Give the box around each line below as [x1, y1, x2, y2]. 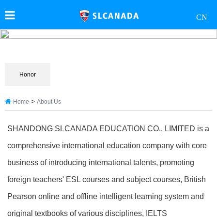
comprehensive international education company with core [7, 141, 207, 150]
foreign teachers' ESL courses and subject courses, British [7, 175, 206, 184]
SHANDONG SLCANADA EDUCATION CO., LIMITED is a [7, 124, 209, 133]
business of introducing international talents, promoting [7, 158, 194, 167]
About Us [37, 98, 61, 105]
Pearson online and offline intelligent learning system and [7, 192, 204, 201]
